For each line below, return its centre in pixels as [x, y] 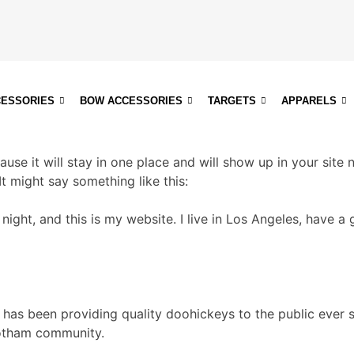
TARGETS [232, 100]
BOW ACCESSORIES [131, 100]
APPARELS [309, 100]
